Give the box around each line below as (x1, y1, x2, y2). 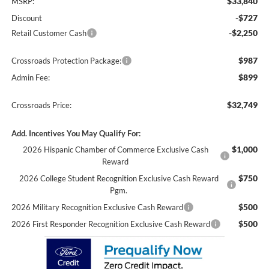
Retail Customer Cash (11, 28, 86, 38)
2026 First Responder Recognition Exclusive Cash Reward (11, 219, 210, 229)
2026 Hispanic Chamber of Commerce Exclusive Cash (22, 145, 208, 155)
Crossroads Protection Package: (11, 56, 121, 66)
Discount (11, 13, 42, 23)
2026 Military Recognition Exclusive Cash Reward (11, 202, 183, 213)
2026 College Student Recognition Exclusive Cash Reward (19, 174, 219, 184)
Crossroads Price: (11, 100, 71, 110)
